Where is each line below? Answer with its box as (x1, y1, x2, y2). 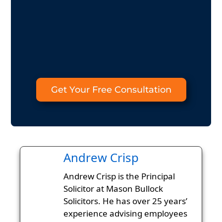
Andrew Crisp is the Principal (63, 170, 175, 182)
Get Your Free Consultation (51, 84, 171, 96)
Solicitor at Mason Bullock (63, 183, 163, 195)
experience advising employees (63, 208, 187, 220)
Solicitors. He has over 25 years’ (63, 195, 187, 207)
